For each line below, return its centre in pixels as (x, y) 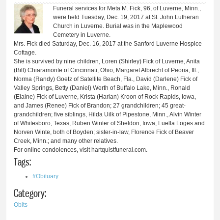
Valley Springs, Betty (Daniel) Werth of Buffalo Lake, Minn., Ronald (102, 88)
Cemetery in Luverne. (82, 35)
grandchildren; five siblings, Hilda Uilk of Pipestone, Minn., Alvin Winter (108, 115)
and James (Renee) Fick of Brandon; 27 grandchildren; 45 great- (100, 106)
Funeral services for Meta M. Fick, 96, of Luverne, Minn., (127, 9)
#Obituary (46, 177)
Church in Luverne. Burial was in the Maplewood (118, 26)
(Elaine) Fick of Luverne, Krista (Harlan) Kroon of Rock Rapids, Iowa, (105, 97)
